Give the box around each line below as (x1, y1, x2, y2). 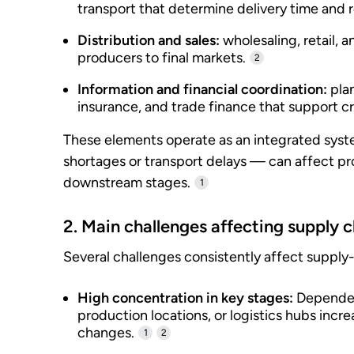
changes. (77, 324, 134, 341)
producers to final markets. (77, 49, 246, 66)
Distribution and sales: (77, 32, 220, 49)
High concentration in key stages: (77, 289, 293, 307)
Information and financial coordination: (77, 81, 327, 98)
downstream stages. (63, 174, 190, 191)
